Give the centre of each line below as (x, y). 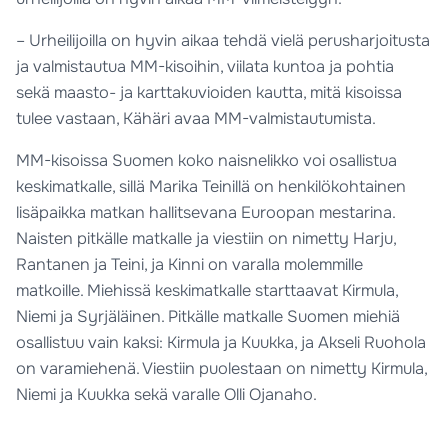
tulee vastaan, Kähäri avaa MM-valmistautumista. (196, 119)
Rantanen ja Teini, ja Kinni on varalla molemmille (190, 265)
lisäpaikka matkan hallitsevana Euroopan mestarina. (206, 213)
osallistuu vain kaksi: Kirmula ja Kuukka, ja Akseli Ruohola (221, 343)
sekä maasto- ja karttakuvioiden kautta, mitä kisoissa (209, 93)
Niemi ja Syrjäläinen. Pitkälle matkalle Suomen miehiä (208, 317)
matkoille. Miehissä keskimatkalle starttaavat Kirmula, (207, 291)
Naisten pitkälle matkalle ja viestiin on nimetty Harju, (206, 239)
